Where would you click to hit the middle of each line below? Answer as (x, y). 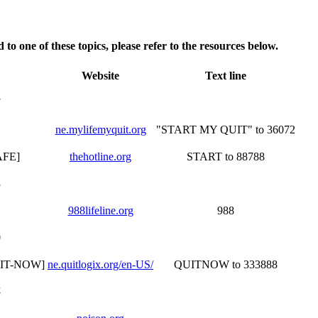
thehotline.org (100, 157)
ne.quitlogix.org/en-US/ (100, 265)
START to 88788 (226, 157)
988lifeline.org (100, 211)
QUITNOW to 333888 (226, 265)
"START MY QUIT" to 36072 (226, 130)
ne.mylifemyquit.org (100, 130)
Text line (226, 76)
